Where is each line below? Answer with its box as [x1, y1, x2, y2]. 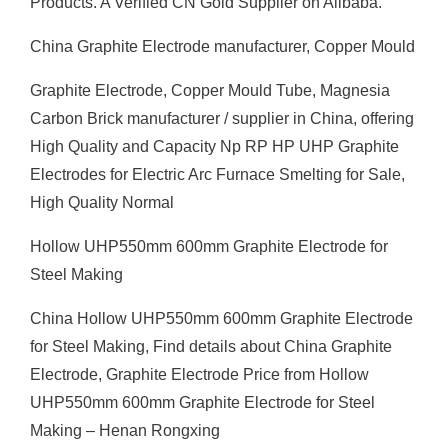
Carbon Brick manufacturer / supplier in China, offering [30, 110, 414, 127]
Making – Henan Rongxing [30, 422, 220, 439]
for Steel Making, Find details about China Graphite [30, 338, 392, 355]
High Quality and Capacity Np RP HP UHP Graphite [30, 138, 399, 155]
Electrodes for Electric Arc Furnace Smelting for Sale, [30, 166, 405, 183]
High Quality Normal [30, 194, 174, 211]
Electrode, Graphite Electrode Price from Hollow [30, 366, 369, 383]
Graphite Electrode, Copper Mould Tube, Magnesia [30, 82, 390, 99]
